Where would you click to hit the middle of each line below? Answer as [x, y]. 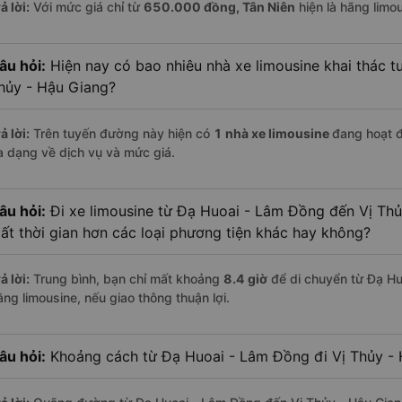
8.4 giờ [245, 279]
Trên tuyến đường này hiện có [122, 134]
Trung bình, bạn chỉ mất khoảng [127, 279]
